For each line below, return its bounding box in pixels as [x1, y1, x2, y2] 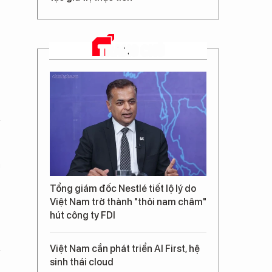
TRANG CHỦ [98, 41, 165, 59]
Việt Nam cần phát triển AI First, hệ [50, 243, 200, 254]
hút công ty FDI [50, 209, 115, 221]
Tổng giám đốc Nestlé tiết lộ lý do [50, 183, 196, 194]
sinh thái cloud [50, 256, 114, 268]
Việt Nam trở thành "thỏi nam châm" [50, 196, 206, 208]
